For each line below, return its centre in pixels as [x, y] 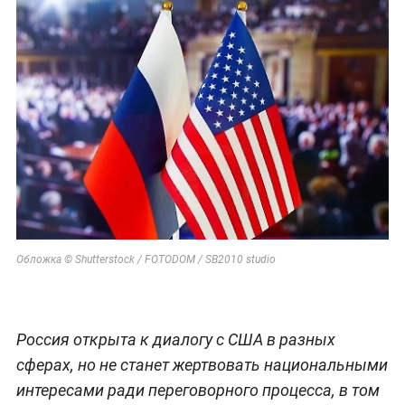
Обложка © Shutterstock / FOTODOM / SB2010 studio [146, 259]
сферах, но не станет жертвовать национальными [202, 364]
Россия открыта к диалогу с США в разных [175, 339]
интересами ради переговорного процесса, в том [198, 390]
